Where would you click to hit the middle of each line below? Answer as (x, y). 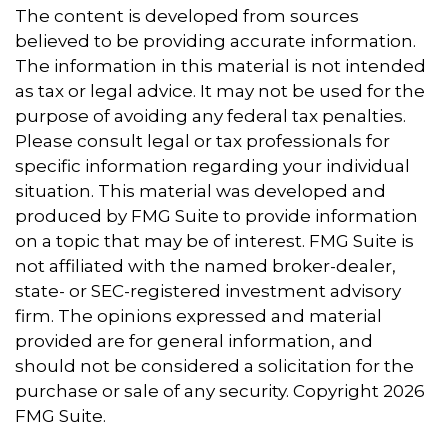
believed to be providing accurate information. (215, 41)
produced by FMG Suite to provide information (216, 216)
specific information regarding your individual (212, 166)
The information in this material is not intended (220, 66)
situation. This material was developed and (200, 191)
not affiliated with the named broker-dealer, (205, 266)
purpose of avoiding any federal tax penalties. (210, 116)
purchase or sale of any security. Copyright (199, 391)
